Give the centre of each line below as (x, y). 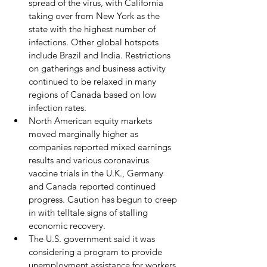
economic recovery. (68, 226)
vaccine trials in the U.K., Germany (97, 173)
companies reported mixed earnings (101, 147)
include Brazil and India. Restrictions (101, 55)
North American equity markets (91, 121)
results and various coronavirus (90, 160)
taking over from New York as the (95, 16)
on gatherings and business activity (98, 68)
